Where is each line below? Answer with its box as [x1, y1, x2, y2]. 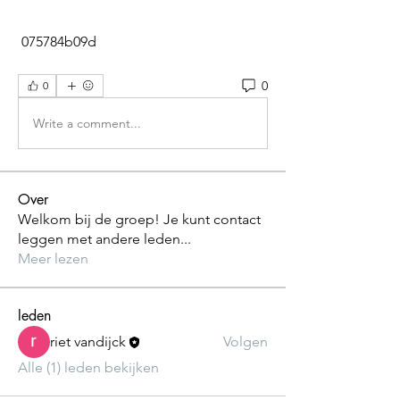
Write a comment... [33, 114, 141, 131]
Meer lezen [18, 250, 88, 267]
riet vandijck [50, 333, 126, 350]
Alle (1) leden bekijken [18, 359, 159, 376]
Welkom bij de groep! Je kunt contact [18, 211, 261, 228]
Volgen [223, 333, 268, 350]
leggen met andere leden [18, 230, 180, 247]
